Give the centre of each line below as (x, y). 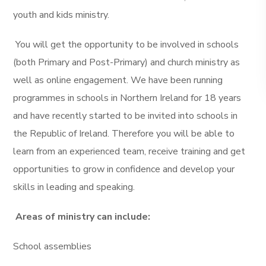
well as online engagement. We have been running (118, 80)
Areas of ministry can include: (83, 217)
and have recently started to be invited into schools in (126, 116)
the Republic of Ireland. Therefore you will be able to (124, 134)
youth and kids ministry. (61, 15)
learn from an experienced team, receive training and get (129, 151)
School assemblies (53, 246)
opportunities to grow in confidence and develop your (124, 169)
